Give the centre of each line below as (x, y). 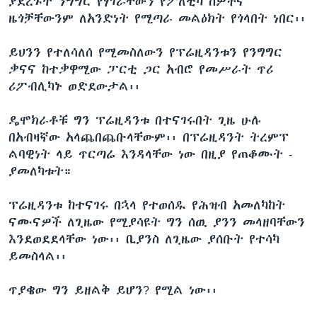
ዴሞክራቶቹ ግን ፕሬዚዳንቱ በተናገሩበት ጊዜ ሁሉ (135, 120)
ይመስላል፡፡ (38, 256)
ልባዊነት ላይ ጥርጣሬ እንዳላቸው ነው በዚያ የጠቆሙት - (150, 154)
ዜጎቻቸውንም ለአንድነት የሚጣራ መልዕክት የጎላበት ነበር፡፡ (157, 18)
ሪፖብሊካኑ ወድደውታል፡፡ (74, 86)
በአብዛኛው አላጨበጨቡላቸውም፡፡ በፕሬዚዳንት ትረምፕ (149, 137)
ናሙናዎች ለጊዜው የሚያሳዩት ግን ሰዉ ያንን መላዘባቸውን (157, 222)
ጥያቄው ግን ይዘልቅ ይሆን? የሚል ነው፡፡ (113, 290)
